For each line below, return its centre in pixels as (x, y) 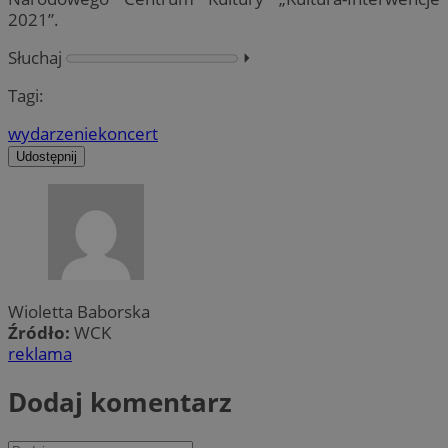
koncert (128, 134)
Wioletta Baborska (79, 312)
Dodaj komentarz (120, 401)
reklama (40, 354)
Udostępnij (46, 157)
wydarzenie (53, 134)
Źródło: (41, 333)
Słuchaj (35, 57)
